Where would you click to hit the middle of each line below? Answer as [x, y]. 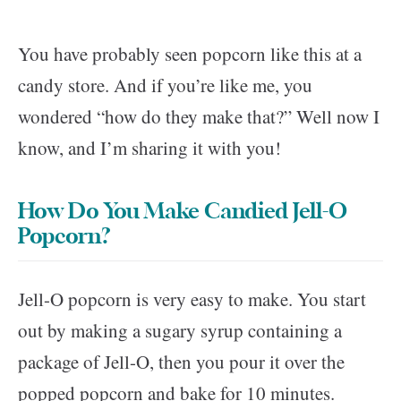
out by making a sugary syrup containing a [180, 330]
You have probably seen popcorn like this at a [190, 54]
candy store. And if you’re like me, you [165, 85]
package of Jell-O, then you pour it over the [181, 362]
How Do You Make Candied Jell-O [183, 212]
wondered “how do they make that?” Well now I [199, 116]
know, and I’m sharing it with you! [149, 148]
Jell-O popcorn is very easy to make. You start [192, 299]
